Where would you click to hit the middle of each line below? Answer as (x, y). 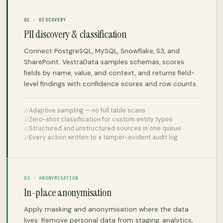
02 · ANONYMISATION (51, 178)
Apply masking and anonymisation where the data (106, 209)
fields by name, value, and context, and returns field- (109, 73)
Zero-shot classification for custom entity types (101, 119)
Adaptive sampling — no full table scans (87, 110)
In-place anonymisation (68, 192)
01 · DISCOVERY (45, 20)
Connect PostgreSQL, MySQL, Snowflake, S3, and (102, 51)
